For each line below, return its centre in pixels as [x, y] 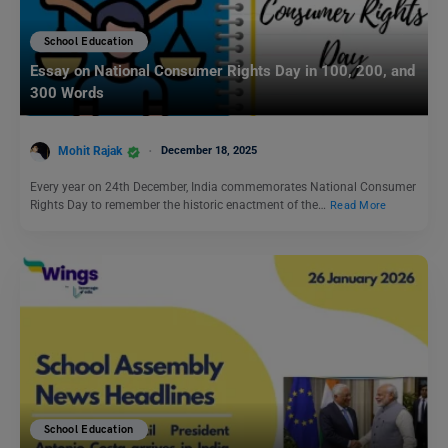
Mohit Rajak [90, 151]
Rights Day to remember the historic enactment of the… [179, 205]
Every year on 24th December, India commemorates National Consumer [223, 187]
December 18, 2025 [209, 151]
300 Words [67, 93]
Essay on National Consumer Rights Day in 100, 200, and [222, 71]
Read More [358, 205]
